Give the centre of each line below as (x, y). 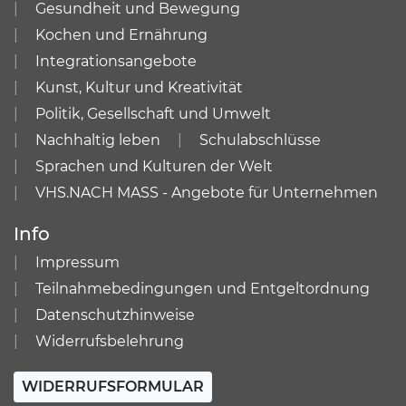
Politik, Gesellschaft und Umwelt (153, 114)
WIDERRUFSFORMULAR (113, 387)
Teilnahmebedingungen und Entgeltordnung (203, 289)
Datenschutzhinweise (115, 315)
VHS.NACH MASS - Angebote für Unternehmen (207, 193)
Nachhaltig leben (98, 140)
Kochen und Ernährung (121, 35)
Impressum (77, 262)
